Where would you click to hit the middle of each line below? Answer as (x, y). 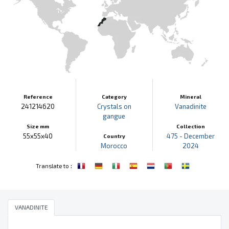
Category (114, 96)
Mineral (191, 96)
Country (114, 136)
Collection (191, 126)
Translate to (52, 165)
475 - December (191, 136)
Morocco (114, 145)
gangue (114, 116)
